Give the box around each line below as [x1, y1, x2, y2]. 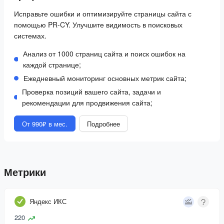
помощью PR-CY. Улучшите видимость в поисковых [14, 19, 182, 29]
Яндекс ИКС [29, 196, 66, 206]
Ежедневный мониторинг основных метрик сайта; [23, 73, 186, 83]
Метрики [4, 165, 46, 179]
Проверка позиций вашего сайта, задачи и [22, 86, 161, 96]
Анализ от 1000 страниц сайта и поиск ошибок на [22, 48, 185, 58]
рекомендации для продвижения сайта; [22, 97, 153, 107]
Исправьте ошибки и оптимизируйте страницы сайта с [14, 8, 191, 18]
